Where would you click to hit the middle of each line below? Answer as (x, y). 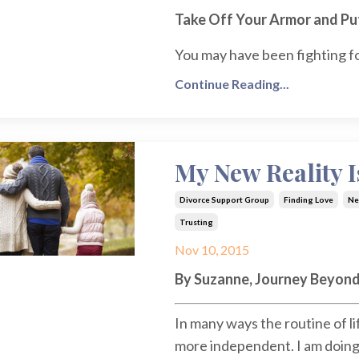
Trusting (196, 222)
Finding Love (308, 200)
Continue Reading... (232, 84)
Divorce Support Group (224, 200)
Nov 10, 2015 (212, 250)
